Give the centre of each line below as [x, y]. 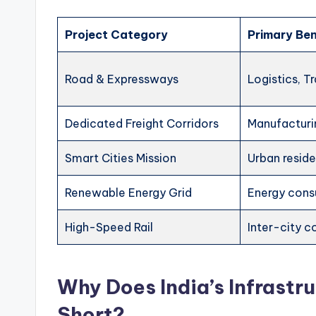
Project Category [117, 35]
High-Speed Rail [109, 227]
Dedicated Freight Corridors [142, 123]
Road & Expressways [122, 79]
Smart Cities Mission [121, 158]
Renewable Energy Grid [129, 193]
